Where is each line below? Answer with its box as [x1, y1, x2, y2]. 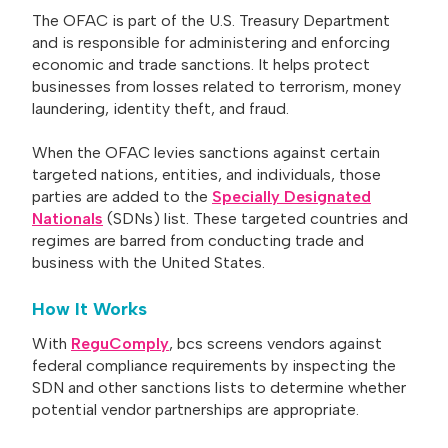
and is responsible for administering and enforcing [32, 33, 390, 53]
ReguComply [71, 333, 169, 353]
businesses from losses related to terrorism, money [32, 77, 401, 97]
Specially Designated [212, 187, 371, 207]
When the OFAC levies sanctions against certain [32, 143, 380, 163]
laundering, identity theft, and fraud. [32, 99, 289, 119]
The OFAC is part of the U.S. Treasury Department [32, 11, 390, 31]
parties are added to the [32, 187, 212, 207]
